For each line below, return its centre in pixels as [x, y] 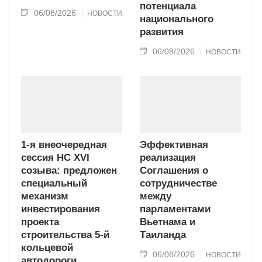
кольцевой [47, 247]
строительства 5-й [65, 235]
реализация [168, 157]
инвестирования [61, 209]
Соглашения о [174, 170]
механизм [45, 196]
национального [177, 19]
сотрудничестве [178, 183]
